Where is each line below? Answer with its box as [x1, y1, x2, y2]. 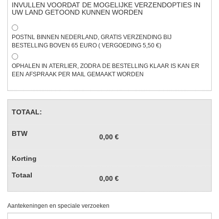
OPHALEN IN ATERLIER [12, 62, 77, 69]
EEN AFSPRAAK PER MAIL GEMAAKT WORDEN [12, 70, 144, 78]
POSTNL [12, 33, 35, 41]
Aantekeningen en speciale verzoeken [7, 202, 109, 209]
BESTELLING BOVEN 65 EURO [12, 42, 98, 49]
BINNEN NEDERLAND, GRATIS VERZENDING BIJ [35, 33, 172, 41]
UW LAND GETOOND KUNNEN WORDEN [12, 8, 143, 16]
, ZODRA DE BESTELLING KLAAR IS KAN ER [77, 62, 199, 69]
